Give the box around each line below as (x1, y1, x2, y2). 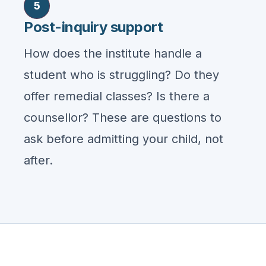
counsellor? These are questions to (24, 110, 221, 125)
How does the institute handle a (24, 46, 202, 61)
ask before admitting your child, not (24, 132, 223, 146)
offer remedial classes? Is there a (24, 89, 210, 103)
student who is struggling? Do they (24, 68, 219, 82)
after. (24, 153, 53, 167)
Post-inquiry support (24, 18, 163, 36)
